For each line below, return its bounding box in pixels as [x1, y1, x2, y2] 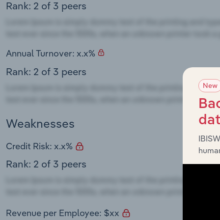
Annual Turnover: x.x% [6, 48, 97, 59]
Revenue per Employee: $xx [6, 207, 121, 219]
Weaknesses [6, 115, 75, 131]
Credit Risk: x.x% [6, 140, 75, 152]
